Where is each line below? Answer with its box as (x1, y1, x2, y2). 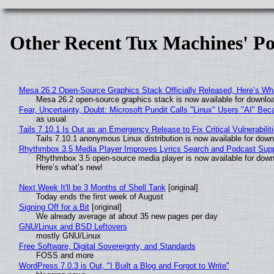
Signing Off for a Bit (18, 202, 89, 212)
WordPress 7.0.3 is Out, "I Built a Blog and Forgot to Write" (18, 261, 229, 270)
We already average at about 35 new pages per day (35, 211, 218, 221)
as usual (35, 114, 66, 124)
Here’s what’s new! (35, 162, 103, 172)
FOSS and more (35, 250, 94, 260)
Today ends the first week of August (35, 191, 163, 201)
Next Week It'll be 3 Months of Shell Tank (18, 182, 166, 192)
